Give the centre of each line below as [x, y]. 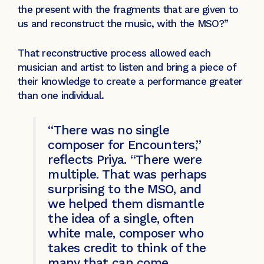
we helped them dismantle [126, 204]
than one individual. [62, 95]
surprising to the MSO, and [125, 189]
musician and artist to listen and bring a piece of [127, 67]
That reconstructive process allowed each [114, 53]
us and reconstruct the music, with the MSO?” [123, 24]
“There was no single [108, 130]
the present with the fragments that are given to [128, 10]
